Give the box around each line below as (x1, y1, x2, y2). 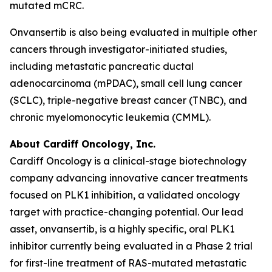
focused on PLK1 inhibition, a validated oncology (10, 189, 240, 201)
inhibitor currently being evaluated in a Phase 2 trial (10, 240, 253, 252)
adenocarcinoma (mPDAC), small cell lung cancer (10, 77, 242, 89)
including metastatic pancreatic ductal (10, 60, 194, 72)
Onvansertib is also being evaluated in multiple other (10, 26, 257, 38)
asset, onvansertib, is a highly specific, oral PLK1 (10, 223, 234, 235)
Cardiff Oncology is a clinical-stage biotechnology (10, 155, 246, 167)
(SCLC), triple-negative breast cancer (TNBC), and (10, 94, 247, 106)
